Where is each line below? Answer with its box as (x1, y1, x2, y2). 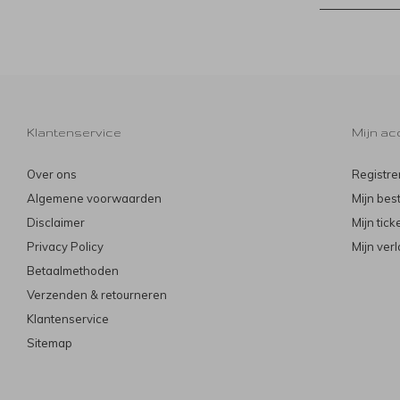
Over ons (27, 167, 77, 182)
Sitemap (27, 336, 72, 351)
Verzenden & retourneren (27, 287, 167, 303)
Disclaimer (27, 215, 85, 230)
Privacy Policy (27, 239, 104, 254)
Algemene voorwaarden (27, 191, 162, 206)
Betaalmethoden (27, 263, 119, 279)
